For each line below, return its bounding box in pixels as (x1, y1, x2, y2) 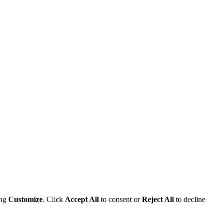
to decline (174, 195, 205, 204)
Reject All (142, 195, 174, 204)
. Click (43, 195, 65, 204)
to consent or (99, 195, 142, 204)
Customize (8, 195, 43, 204)
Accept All (65, 195, 99, 204)
